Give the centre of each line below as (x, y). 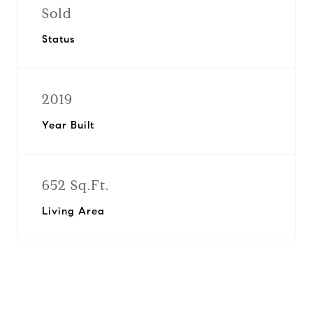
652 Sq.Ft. (75, 185)
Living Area (73, 211)
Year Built (68, 125)
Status (58, 39)
